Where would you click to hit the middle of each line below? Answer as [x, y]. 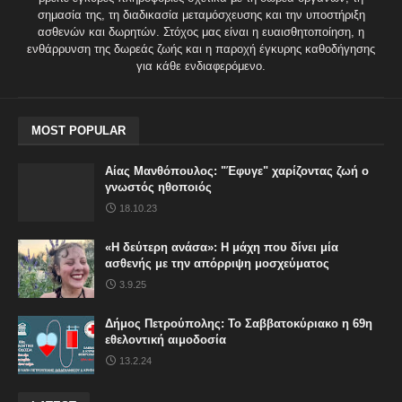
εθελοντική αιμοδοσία [166, 339]
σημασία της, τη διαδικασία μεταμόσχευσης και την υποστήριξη [201, 14]
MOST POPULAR [79, 130]
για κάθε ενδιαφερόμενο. [201, 66]
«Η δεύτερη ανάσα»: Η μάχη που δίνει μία [222, 247]
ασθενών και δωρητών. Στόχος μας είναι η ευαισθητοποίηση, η [201, 31]
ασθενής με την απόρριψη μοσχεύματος [217, 263]
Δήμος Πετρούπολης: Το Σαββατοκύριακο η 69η [239, 323]
